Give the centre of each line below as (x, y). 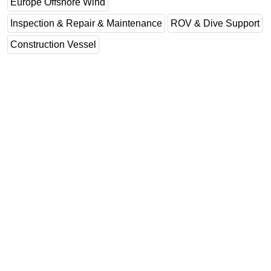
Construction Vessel (53, 44)
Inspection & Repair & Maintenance (86, 23)
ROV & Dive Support (215, 23)
